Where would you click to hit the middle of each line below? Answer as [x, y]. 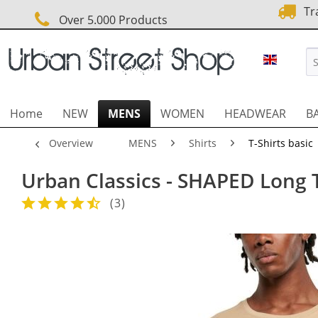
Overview [71, 143]
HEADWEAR [255, 114]
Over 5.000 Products [111, 20]
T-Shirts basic [281, 143]
